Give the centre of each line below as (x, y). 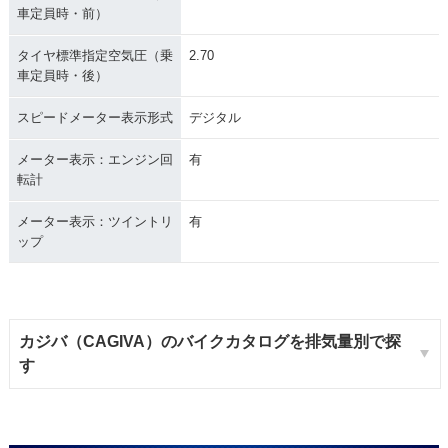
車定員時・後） (62, 76)
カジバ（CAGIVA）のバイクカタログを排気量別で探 (209, 342)
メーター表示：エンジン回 (94, 160)
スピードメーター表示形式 (94, 118)
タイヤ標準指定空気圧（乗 (94, 56)
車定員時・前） (62, 14)
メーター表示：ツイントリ (94, 222)
